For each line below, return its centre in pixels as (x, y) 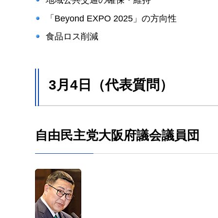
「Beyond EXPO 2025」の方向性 (111, 18)
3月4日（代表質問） (111, 85)
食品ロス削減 (72, 37)
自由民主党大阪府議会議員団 (117, 136)
